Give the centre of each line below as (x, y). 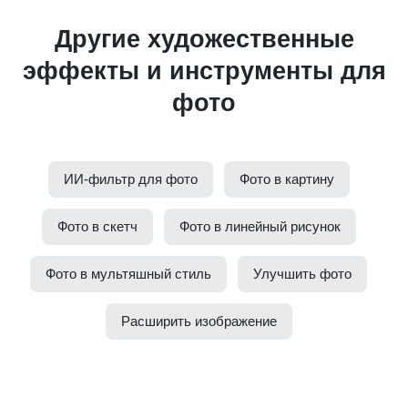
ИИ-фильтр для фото (130, 179)
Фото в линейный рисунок (260, 227)
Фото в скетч (97, 227)
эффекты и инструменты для (204, 71)
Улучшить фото (302, 274)
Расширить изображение (199, 321)
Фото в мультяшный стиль (128, 274)
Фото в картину (286, 179)
